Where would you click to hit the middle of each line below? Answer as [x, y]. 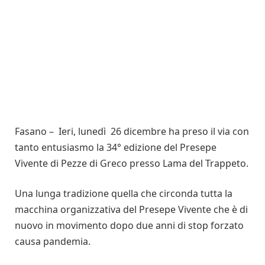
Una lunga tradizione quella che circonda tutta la [124, 194]
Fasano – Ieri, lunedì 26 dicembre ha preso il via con [132, 131]
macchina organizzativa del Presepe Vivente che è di [131, 210]
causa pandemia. [54, 242]
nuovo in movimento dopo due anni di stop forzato [129, 226]
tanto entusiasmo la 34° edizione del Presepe [116, 147]
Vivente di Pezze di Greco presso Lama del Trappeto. [132, 163]
